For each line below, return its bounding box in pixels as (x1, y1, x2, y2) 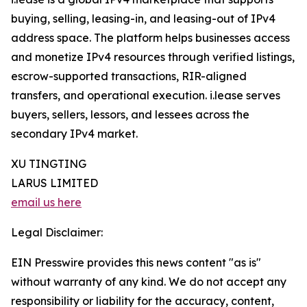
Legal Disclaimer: (11, 225, 103, 240)
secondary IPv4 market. (11, 127, 138, 141)
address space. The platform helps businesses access (11, 31, 290, 45)
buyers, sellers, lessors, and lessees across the (11, 108, 249, 122)
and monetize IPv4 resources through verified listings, (11, 50, 295, 64)
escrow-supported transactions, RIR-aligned (11, 69, 247, 84)
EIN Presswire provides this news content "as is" (11, 256, 261, 270)
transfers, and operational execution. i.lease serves (11, 88, 280, 103)
